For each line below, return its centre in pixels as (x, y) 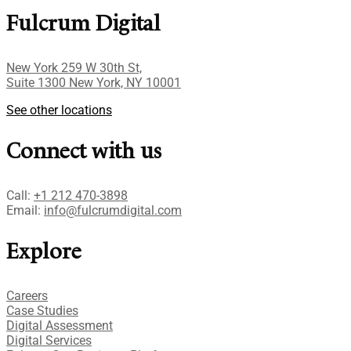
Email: (25, 210)
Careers (27, 295)
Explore (44, 253)
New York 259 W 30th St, (74, 67)
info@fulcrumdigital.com (113, 210)
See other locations (59, 110)
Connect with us (84, 152)
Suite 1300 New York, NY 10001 (94, 82)
